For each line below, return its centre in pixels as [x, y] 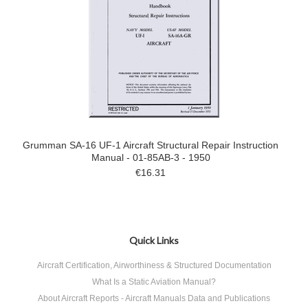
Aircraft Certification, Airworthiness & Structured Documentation [154, 265]
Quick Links [154, 240]
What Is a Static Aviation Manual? [154, 282]
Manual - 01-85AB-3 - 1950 [151, 157]
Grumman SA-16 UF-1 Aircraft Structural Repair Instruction [151, 145]
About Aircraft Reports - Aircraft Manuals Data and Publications [154, 298]
